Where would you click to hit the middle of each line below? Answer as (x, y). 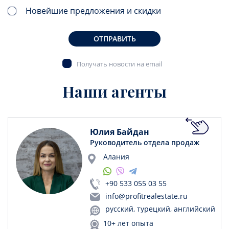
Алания (116, 157)
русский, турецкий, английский (160, 209)
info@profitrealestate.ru (146, 196)
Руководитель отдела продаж (145, 143)
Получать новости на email (119, 64)
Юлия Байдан (120, 132)
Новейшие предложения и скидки (93, 11)
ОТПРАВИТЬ (114, 39)
